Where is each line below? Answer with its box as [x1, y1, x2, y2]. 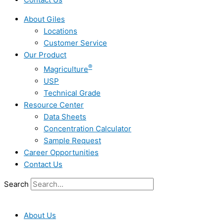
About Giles [24, 14, 65, 24]
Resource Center [24, 100, 84, 110]
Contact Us [24, 160, 62, 169]
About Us [24, 211, 56, 220]
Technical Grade [44, 88, 101, 98]
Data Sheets [44, 112, 86, 121]
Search [4, 179, 29, 189]
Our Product [24, 50, 66, 59]
